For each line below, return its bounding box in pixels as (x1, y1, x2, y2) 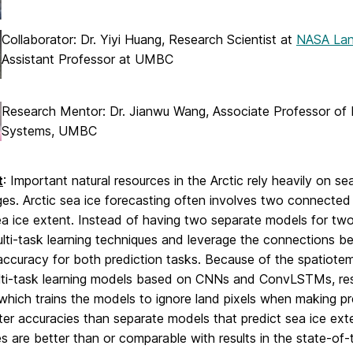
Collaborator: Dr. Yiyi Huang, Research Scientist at (2, 31, 296, 47)
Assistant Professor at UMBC (2, 50, 173, 67)
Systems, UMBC (2, 123, 97, 139)
